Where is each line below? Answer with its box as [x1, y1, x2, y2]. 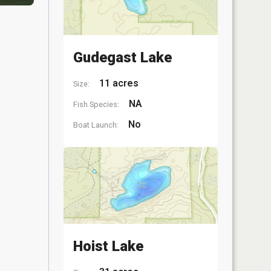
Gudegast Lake [73, 48, 172, 66]
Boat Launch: [73, 120, 119, 129]
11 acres [97, 77, 139, 89]
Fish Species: [73, 99, 119, 109]
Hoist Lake [73, 238, 143, 255]
